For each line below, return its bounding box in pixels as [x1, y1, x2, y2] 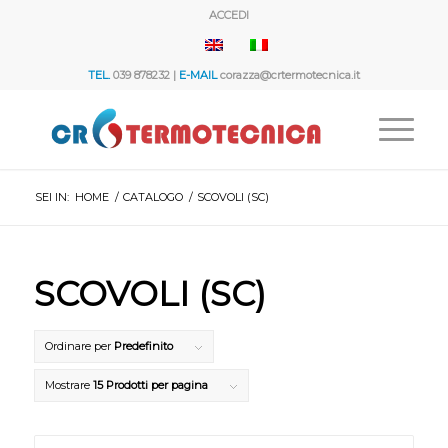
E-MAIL [178, 68, 217, 82]
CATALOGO [122, 190, 183, 204]
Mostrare [44, 378, 93, 392]
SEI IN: [34, 190, 69, 204]
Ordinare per [44, 339, 114, 353]
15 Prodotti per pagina [92, 378, 208, 392]
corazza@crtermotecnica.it [216, 68, 360, 82]
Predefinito [113, 339, 173, 353]
